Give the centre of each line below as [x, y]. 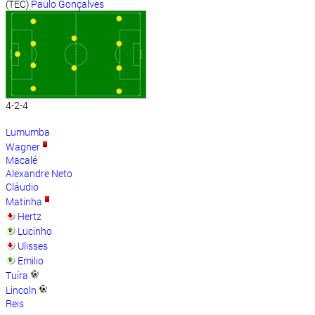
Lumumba [28, 132]
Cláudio [22, 187]
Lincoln [21, 290]
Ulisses [33, 246]
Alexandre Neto [39, 174]
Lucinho [35, 231]
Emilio [31, 261]
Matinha [24, 202]
